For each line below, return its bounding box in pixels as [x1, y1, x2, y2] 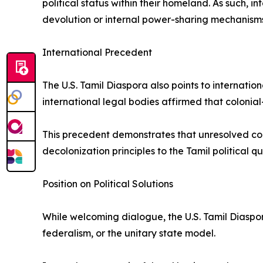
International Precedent [42, 46, 152, 58]
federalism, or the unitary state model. [42, 227, 215, 239]
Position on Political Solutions [42, 177, 173, 190]
